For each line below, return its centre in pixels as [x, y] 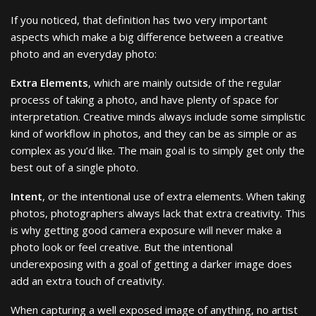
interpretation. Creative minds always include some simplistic [158, 116]
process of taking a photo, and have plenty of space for [145, 99]
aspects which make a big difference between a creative [147, 36]
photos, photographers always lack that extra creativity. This [158, 213]
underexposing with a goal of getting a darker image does [151, 263]
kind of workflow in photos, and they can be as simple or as [154, 133]
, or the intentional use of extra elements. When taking [174, 196]
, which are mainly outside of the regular [185, 82]
